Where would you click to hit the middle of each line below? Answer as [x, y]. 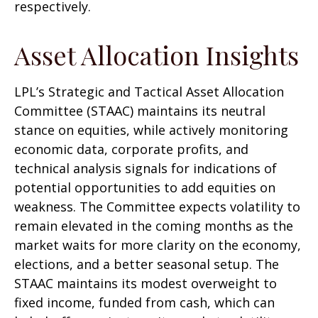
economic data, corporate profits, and [131, 149]
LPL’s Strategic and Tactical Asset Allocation [149, 91]
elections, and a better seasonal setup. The [147, 264]
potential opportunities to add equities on [145, 187]
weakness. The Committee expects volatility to [157, 206]
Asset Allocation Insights [157, 54]
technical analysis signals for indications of [146, 168]
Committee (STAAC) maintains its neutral [140, 110]
